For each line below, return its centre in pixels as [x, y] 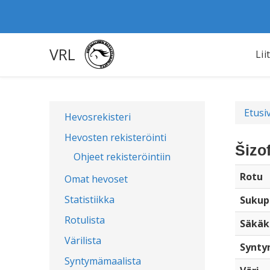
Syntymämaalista [103, 261]
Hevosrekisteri [98, 117]
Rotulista [85, 220]
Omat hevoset [96, 179]
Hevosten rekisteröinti [115, 137]
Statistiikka [89, 199]
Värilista [83, 240]
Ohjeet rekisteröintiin [122, 157]
